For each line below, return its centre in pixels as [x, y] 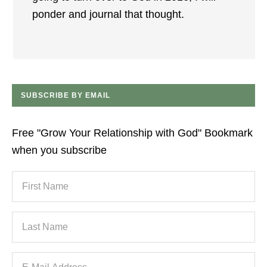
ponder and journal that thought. [108, 14]
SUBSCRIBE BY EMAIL [66, 95]
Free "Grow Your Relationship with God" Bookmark [132, 133]
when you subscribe [59, 150]
